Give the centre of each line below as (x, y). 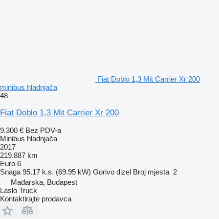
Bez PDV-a (43, 130)
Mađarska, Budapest (44, 182)
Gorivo (104, 172)
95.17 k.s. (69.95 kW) (57, 172)
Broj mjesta (151, 172)
